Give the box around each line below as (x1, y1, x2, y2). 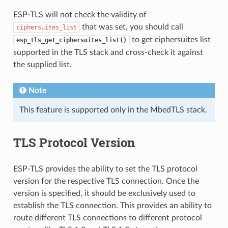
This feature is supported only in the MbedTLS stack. (19, 105, 207, 114)
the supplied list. (13, 60, 72, 69)
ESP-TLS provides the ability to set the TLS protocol (13, 164, 197, 173)
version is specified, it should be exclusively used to (13, 189, 195, 197)
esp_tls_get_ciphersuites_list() (16, 36, 127, 44)
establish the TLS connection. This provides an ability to (13, 201, 212, 210)
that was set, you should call (79, 22, 183, 31)
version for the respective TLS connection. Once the (13, 177, 199, 185)
